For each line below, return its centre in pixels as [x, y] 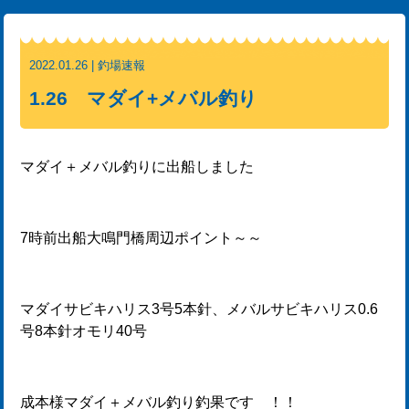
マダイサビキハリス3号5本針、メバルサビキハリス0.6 [199, 309]
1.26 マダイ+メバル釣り [144, 99]
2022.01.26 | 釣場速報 [88, 65]
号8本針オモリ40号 [84, 331]
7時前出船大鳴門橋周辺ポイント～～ [142, 238]
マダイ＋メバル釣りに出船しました [137, 167]
